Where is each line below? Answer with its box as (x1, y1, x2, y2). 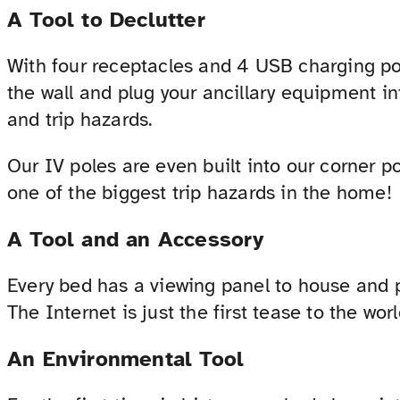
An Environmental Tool (7, 346, 245, 373)
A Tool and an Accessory (7, 226, 264, 254)
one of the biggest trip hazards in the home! (7, 180, 392, 205)
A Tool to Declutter (7, 6, 205, 34)
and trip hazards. (7, 107, 154, 132)
